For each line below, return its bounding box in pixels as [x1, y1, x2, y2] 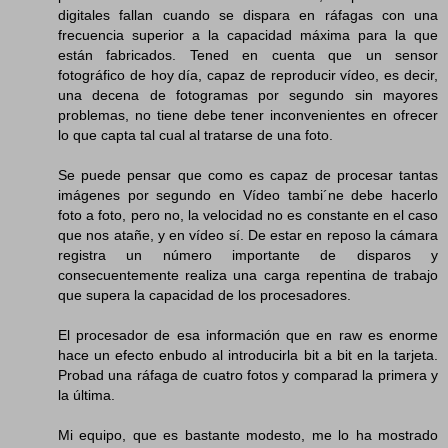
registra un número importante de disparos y [58, 246, 438, 263]
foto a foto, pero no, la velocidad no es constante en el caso [58, 206, 438, 223]
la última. [58, 386, 115, 403]
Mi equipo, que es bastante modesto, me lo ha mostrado [58, 426, 438, 443]
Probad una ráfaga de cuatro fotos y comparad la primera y [58, 366, 438, 383]
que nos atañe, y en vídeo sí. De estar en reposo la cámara [58, 226, 438, 243]
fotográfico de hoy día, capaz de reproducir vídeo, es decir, [58, 66, 438, 83]
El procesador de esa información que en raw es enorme [58, 326, 438, 343]
